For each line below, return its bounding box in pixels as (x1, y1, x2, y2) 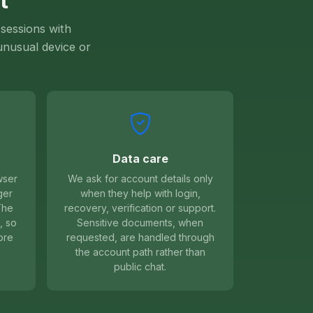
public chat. (114, 261, 166, 273)
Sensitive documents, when (77, 217, 203, 229)
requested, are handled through (66, 231, 214, 244)
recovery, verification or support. (64, 202, 216, 214)
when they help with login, (80, 187, 201, 200)
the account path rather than (75, 246, 205, 259)
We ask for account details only (67, 173, 213, 185)
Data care (112, 152, 168, 166)
